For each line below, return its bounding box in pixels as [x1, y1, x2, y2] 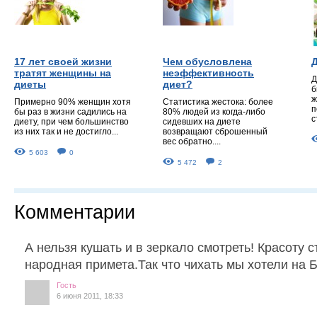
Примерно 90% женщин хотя [14, 96, 131, 107]
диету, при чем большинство [14, 116, 129, 127]
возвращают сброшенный [163, 126, 267, 137]
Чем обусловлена [163, 55, 252, 67]
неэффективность [163, 67, 254, 79]
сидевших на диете [163, 116, 241, 127]
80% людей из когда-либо [163, 106, 265, 117]
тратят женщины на [14, 67, 111, 79]
